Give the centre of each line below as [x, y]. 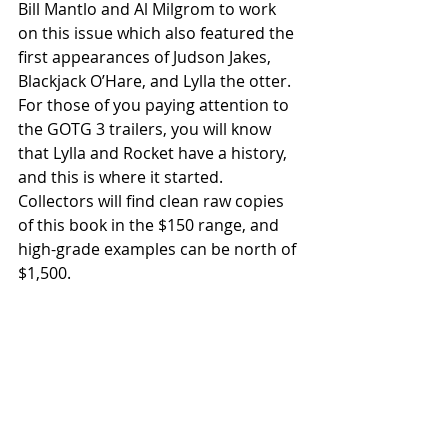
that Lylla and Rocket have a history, [154, 152]
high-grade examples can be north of [159, 248]
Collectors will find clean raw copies [153, 200]
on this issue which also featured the [158, 32]
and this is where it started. [122, 176]
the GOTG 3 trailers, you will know [146, 128]
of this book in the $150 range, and [150, 224]
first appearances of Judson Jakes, [146, 56]
